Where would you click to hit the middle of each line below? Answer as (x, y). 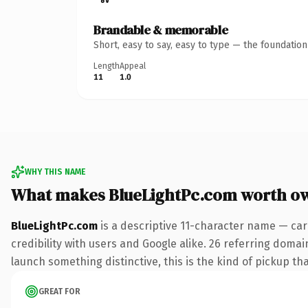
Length (107, 66)
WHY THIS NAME (55, 172)
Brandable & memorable (161, 30)
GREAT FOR (59, 291)
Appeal (133, 66)
